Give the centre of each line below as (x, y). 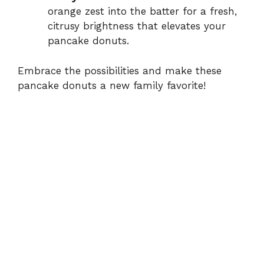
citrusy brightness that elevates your (137, 26)
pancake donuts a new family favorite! (112, 85)
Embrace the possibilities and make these (120, 70)
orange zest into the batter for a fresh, (142, 11)
